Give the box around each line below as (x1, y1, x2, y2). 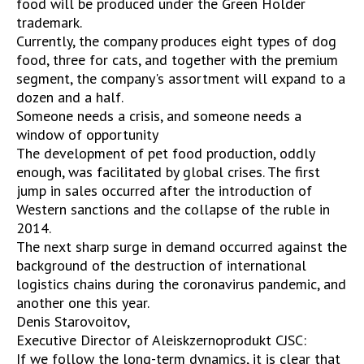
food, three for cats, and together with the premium (16, 50, 338, 70)
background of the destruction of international (16, 256, 306, 275)
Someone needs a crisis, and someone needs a (16, 106, 301, 126)
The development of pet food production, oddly (16, 144, 314, 163)
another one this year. (16, 293, 149, 313)
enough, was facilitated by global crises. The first (16, 162, 320, 182)
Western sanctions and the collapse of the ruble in (16, 200, 330, 219)
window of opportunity (16, 125, 158, 145)
